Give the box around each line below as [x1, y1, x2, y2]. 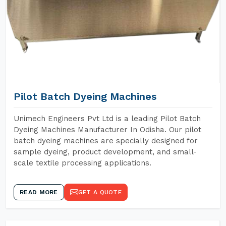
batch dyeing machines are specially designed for [14, 136, 198, 145]
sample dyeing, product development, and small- [14, 147, 197, 156]
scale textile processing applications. [14, 158, 151, 167]
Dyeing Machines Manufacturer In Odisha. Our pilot [14, 125, 201, 134]
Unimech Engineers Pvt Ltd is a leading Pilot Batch [14, 114, 201, 123]
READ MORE [20, 189, 58, 196]
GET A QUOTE [78, 189, 122, 196]
